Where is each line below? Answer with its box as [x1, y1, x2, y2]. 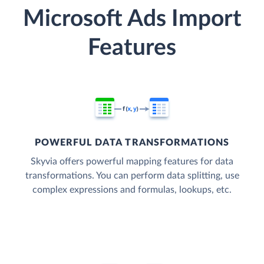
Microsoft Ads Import [22, 8, 242, 31]
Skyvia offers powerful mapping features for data [31, 157, 233, 167]
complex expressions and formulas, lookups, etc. [32, 185, 232, 195]
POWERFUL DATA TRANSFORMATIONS [34, 138, 230, 148]
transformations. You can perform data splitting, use [25, 171, 239, 181]
